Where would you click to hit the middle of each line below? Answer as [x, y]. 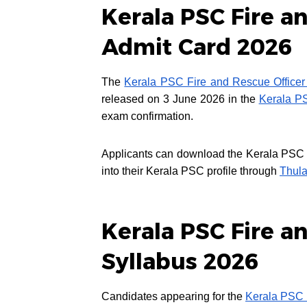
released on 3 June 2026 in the [180, 99]
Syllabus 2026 [180, 262]
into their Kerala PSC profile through [191, 171]
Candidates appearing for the [173, 297]
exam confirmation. [147, 116]
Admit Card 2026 [197, 47]
